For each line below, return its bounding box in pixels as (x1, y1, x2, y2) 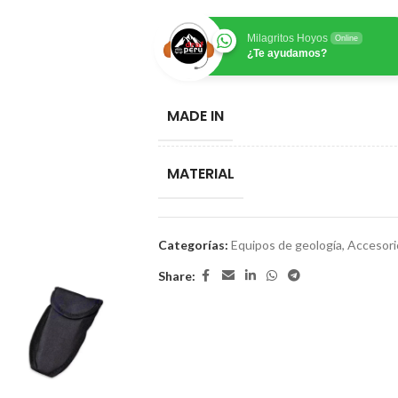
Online (334, 34, 358, 43)
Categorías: (157, 237, 228, 252)
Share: (157, 267, 195, 283)
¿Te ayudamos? (246, 47, 327, 60)
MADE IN (166, 106, 224, 126)
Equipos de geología (230, 237, 342, 252)
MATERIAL (166, 163, 235, 184)
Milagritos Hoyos (246, 32, 328, 44)
